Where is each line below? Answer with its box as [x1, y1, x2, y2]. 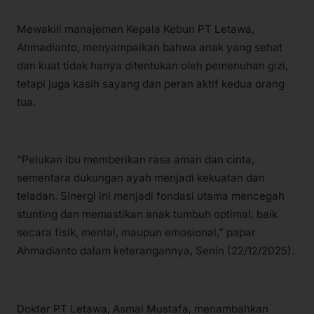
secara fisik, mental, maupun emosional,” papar [17, 226, 256, 240]
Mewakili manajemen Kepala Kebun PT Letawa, [17, 22, 254, 36]
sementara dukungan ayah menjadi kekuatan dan [17, 171, 265, 185]
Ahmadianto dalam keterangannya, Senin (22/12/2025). [17, 244, 294, 258]
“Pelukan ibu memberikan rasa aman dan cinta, [17, 153, 254, 167]
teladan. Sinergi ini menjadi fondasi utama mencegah [17, 189, 285, 203]
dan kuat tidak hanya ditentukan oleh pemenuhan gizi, [17, 58, 288, 72]
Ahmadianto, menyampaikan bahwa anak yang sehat [17, 40, 282, 54]
